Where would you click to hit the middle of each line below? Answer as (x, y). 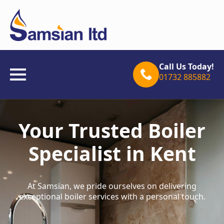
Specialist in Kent (112, 153)
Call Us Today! (186, 66)
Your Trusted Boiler (112, 130)
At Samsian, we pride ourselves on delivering (112, 186)
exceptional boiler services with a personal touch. (112, 196)
